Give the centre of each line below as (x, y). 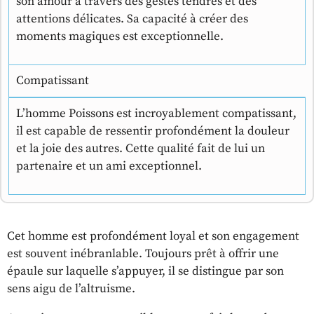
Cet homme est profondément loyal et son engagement (153, 237)
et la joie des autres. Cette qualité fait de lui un (141, 149)
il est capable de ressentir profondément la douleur (153, 131)
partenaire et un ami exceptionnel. (109, 166)
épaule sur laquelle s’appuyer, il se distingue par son (145, 272)
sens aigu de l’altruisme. (71, 289)
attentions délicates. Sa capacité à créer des (132, 19)
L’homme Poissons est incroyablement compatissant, (156, 114)
